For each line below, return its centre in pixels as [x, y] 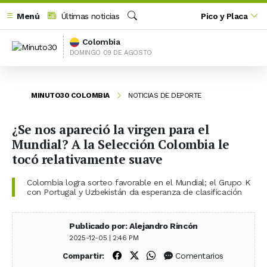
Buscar [140, 29]
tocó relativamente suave [87, 159]
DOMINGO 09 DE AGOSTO [111, 53]
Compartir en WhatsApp [206, 255]
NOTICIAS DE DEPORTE [165, 95]
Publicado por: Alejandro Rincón [133, 226]
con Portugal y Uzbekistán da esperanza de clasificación [135, 192]
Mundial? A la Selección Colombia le [121, 144]
